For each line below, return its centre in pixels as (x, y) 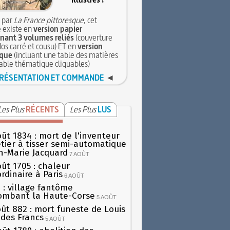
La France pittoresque (49, 20)
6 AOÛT (74, 175)
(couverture (93, 37)
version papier (57, 28)
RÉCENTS (42, 109)
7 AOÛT (79, 154)
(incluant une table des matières (65, 55)
